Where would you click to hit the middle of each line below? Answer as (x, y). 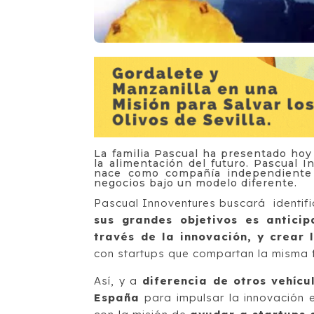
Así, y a (116, 281)
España (117, 298)
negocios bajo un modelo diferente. (196, 183)
